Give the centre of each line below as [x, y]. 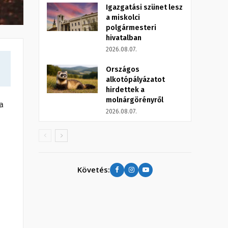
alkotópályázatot [135, 79]
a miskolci [123, 17]
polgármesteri [131, 27]
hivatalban [124, 38]
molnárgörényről [135, 100]
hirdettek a [125, 90]
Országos [123, 69]
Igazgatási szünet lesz [144, 7]
